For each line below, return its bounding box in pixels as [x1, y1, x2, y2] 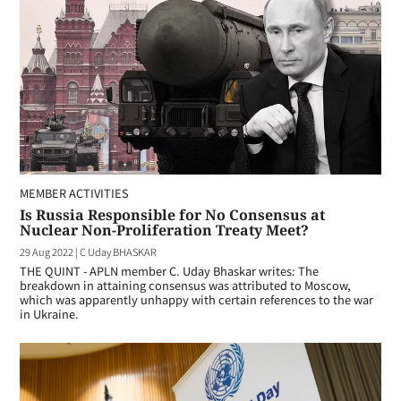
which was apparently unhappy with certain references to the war [20, 290, 373, 308]
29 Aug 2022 [20, 243, 73, 259]
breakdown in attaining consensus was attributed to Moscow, [20, 276, 351, 294]
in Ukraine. [20, 304, 79, 322]
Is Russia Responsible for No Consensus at [20, 204, 325, 225]
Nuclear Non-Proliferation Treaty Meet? [20, 219, 309, 240]
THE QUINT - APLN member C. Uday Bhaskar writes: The [20, 261, 319, 279]
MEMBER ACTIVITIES [20, 183, 129, 201]
